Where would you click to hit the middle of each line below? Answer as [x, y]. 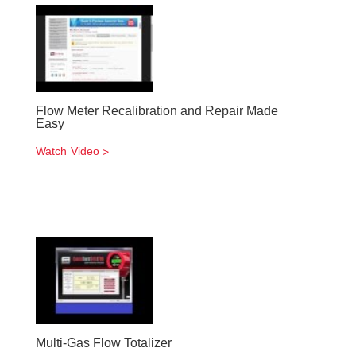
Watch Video [68, 151]
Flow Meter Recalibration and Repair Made [157, 111]
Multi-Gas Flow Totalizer [104, 343]
